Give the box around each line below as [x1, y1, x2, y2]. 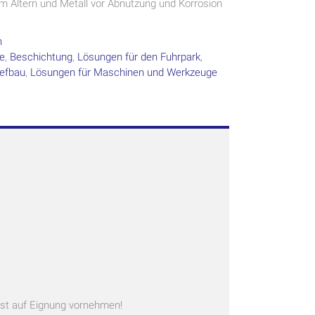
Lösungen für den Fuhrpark [77, 51, 200, 63]
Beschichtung [10, 51, 72, 63]
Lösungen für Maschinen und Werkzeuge [30, 66, 217, 79]
